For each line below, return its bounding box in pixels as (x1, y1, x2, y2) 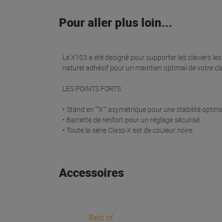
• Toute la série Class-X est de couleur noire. (62, 125, 194, 135)
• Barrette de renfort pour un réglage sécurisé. (62, 115, 201, 124)
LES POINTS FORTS (62, 84, 121, 93)
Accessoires (58, 165, 124, 180)
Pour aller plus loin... (58, 14, 172, 30)
